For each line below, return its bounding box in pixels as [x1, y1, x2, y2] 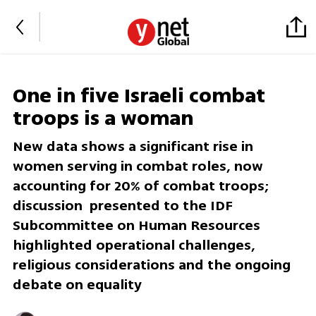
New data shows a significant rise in [12, 136, 253, 157]
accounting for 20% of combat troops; [12, 176, 269, 197]
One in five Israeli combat [12, 81, 265, 111]
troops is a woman [12, 104, 193, 134]
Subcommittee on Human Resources [12, 215, 264, 236]
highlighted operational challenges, [12, 235, 255, 256]
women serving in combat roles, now [12, 156, 263, 177]
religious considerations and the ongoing [12, 255, 291, 276]
